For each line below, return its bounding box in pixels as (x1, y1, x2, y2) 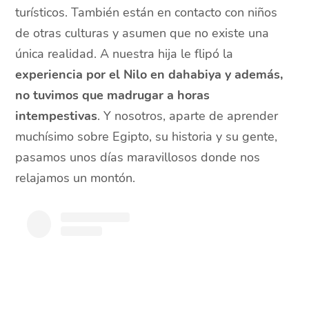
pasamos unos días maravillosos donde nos (15, 149, 261, 166)
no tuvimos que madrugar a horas (15, 87, 210, 104)
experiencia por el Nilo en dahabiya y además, (15, 66, 283, 83)
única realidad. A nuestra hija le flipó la (15, 46, 234, 63)
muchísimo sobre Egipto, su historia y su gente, (15, 128, 278, 146)
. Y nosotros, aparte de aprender (97, 108, 279, 125)
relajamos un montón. (15, 170, 136, 187)
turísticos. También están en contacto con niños (15, 4, 278, 21)
